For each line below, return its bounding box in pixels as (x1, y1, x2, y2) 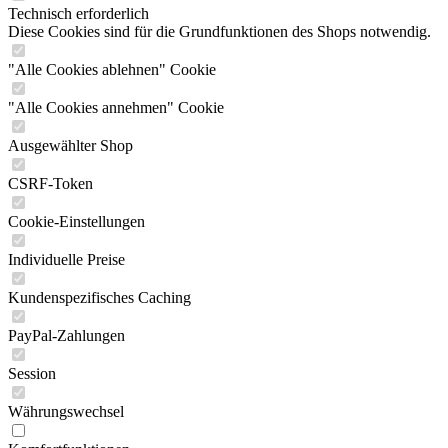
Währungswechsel (8, 403, 124, 420)
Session (8, 365, 56, 382)
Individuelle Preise (8, 251, 125, 268)
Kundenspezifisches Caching (8, 289, 191, 306)
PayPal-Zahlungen (8, 327, 125, 344)
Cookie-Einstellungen (8, 213, 145, 230)
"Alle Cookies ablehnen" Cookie (8, 61, 216, 78)
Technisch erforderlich (8, 5, 149, 22)
